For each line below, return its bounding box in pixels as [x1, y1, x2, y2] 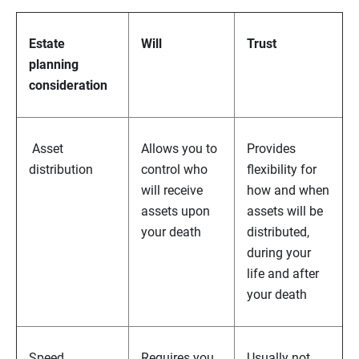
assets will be [247, 204, 323, 220]
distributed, [247, 224, 309, 240]
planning [29, 57, 79, 73]
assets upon [141, 204, 210, 220]
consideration [29, 78, 107, 94]
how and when [247, 183, 329, 199]
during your [247, 245, 311, 261]
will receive [141, 183, 203, 199]
